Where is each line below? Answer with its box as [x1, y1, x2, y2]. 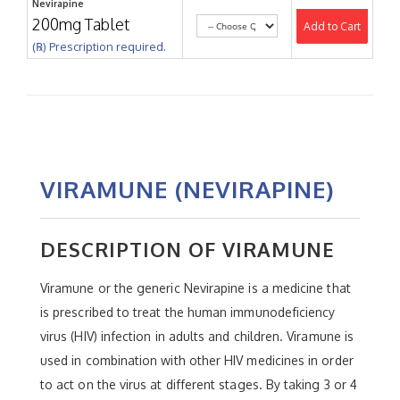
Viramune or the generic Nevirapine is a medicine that [40, 279, 351, 296]
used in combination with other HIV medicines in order [40, 352, 354, 368]
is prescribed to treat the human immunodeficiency [40, 304, 336, 320]
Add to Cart [304, 19, 361, 33]
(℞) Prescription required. [32, 38, 166, 54]
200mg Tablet [32, 13, 129, 34]
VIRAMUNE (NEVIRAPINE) [40, 173, 334, 204]
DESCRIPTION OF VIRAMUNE [40, 236, 335, 262]
